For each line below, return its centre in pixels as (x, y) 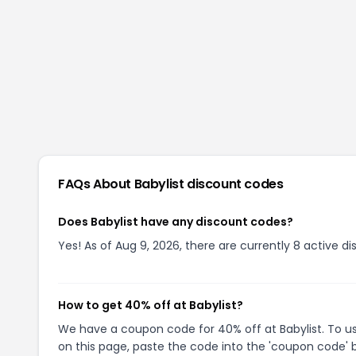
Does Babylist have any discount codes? (176, 222)
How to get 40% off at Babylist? (151, 305)
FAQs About (96, 184)
